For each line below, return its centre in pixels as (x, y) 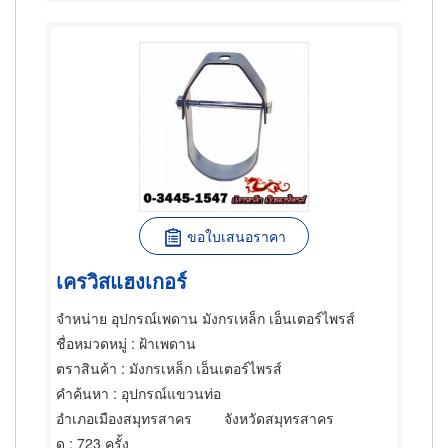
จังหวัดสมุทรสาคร (279, 418)
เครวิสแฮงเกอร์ (121, 280)
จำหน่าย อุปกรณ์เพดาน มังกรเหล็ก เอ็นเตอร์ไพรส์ (205, 318)
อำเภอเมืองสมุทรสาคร (124, 418)
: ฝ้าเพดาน (161, 343)
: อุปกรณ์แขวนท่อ (165, 393)
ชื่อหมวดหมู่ (91, 343)
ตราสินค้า (86, 368)
